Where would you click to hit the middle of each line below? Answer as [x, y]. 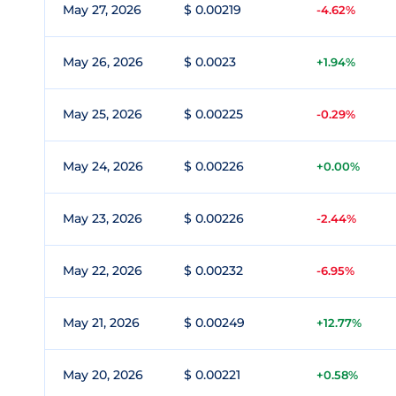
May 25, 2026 [103, 114]
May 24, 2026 [103, 166]
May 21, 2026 [101, 323]
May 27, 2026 [102, 10]
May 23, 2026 [103, 218]
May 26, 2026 [103, 62]
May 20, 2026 [103, 375]
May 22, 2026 [103, 270]
